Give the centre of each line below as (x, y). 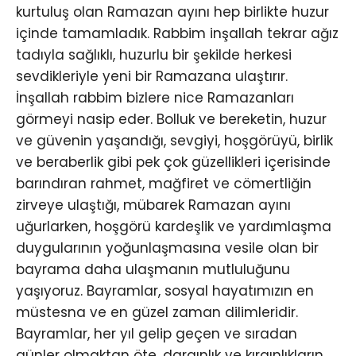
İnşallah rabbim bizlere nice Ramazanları (155, 98)
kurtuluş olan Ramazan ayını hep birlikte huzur (172, 12)
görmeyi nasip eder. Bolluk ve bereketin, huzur (171, 120)
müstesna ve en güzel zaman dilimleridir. (157, 313)
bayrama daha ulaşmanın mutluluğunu (153, 270)
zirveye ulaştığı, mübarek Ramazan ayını (153, 205)
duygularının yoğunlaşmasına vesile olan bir (167, 248)
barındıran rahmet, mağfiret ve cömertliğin (164, 184)
